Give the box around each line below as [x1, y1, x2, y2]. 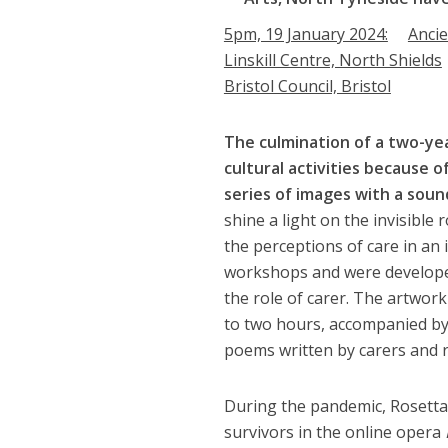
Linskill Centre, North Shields [223, 49, 442, 71]
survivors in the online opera [223, 421, 445, 443]
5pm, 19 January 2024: [223, 23, 388, 45]
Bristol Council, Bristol [223, 75, 391, 97]
